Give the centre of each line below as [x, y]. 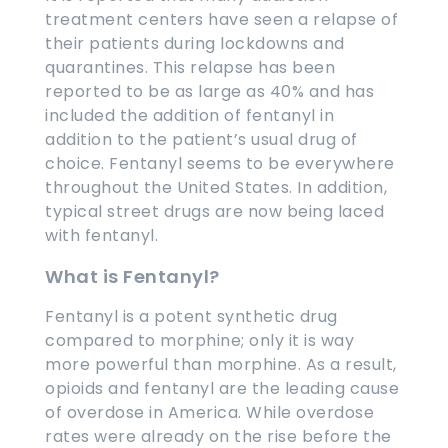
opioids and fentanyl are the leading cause [222, 388]
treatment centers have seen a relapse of [221, 19]
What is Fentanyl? [132, 276]
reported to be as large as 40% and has [209, 91]
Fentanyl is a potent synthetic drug [191, 316]
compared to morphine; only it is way [199, 340]
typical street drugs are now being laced [214, 211]
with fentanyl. [104, 235]
